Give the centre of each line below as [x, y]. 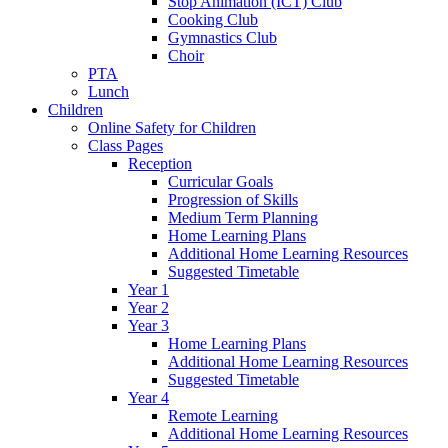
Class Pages [125, 145]
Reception [160, 163]
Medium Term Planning [243, 217]
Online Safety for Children [172, 127]
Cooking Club [213, 19]
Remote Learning [223, 415]
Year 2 [148, 307]
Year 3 [148, 325]
